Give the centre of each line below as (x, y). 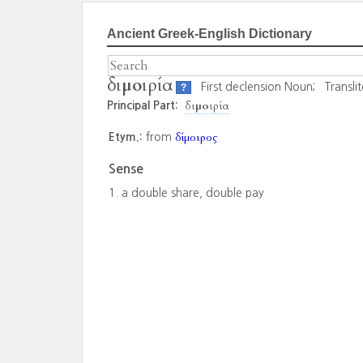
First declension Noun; (259, 87)
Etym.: (125, 137)
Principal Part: (142, 105)
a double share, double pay (192, 193)
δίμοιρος (196, 137)
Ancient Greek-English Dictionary (209, 34)
